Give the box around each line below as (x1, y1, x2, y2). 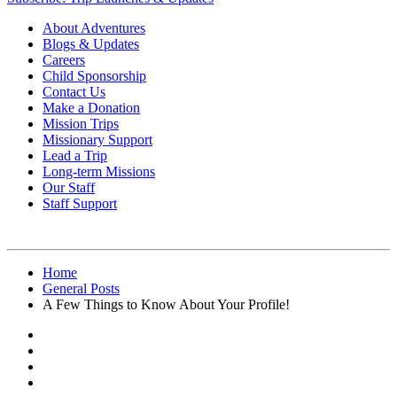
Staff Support (43, 196, 117, 212)
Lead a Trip (43, 148, 107, 164)
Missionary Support (43, 132, 152, 148)
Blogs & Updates (43, 36, 139, 52)
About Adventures (43, 20, 145, 36)
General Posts (43, 281, 120, 297)
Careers (43, 52, 85, 68)
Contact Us (43, 84, 105, 100)
